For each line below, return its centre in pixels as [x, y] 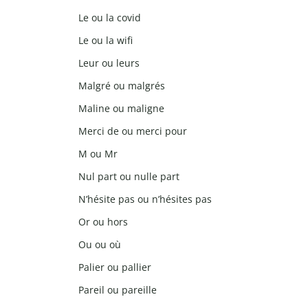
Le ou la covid [110, 18]
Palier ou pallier [115, 267]
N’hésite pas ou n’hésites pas [145, 199]
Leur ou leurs [109, 63]
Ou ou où [100, 245]
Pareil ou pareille [118, 290]
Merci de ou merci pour [133, 131]
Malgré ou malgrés [122, 86]
